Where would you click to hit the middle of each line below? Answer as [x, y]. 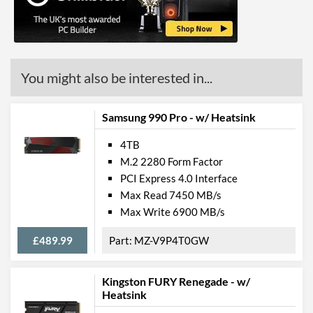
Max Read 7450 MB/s [171, 195]
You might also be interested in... [117, 77]
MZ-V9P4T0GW [172, 240]
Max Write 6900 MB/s [173, 211]
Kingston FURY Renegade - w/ [176, 281]
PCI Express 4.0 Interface [179, 178]
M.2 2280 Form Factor [172, 161]
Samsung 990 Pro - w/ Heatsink [179, 117]
